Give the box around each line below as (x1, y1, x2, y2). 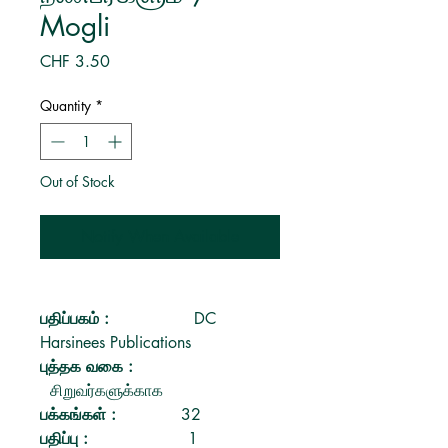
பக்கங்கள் (40, 404, 111, 425)
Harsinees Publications (40, 332, 191, 353)
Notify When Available (81, 226, 239, 247)
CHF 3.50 (40, 51, 110, 72)
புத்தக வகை (40, 356, 128, 377)
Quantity (40, 96, 91, 115)
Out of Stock (40, 172, 115, 191)
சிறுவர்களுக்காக (50, 380, 163, 401)
